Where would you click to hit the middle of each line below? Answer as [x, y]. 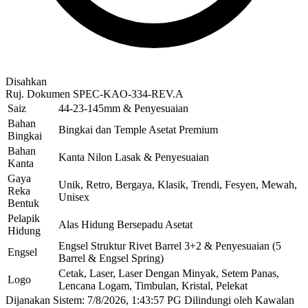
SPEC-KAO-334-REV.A [128, 93]
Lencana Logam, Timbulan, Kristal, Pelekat [153, 285]
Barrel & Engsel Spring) [111, 258]
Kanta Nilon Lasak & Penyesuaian [134, 157]
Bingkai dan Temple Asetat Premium [138, 129]
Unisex [74, 197]
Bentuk [23, 203]
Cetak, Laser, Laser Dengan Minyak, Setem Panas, [169, 273]
